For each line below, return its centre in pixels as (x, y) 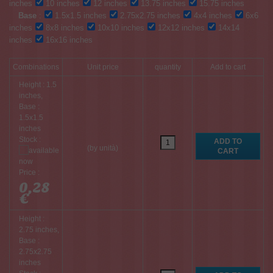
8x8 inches (64, 27)
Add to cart (228, 67)
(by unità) (103, 148)
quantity (168, 67)
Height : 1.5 (38, 84)
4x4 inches (212, 15)
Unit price (103, 67)
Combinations (36, 67)
